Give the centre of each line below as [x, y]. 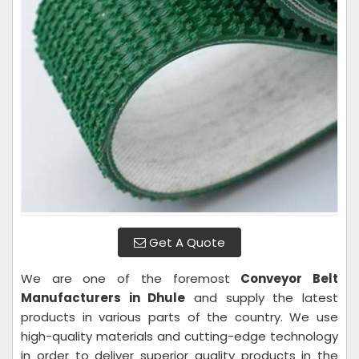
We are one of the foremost [131, 278]
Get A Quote [186, 242]
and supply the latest [262, 298]
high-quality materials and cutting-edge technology [179, 336]
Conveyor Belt [290, 278]
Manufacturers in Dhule [103, 298]
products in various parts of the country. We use [179, 317]
